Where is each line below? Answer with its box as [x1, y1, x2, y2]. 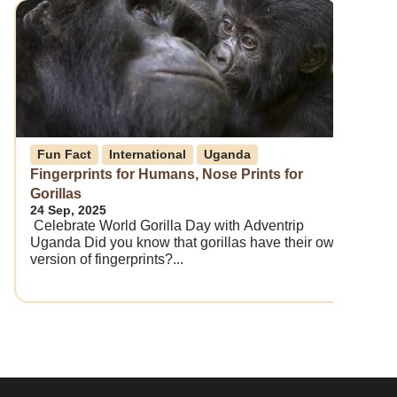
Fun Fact [37, 147, 91, 162]
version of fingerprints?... [30, 252, 183, 268]
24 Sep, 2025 [30, 203, 106, 218]
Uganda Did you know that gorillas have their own [30, 235, 342, 251]
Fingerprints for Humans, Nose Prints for [30, 167, 303, 183]
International [109, 147, 186, 162]
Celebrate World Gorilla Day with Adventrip [30, 218, 304, 234]
